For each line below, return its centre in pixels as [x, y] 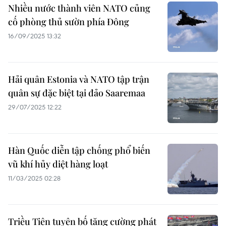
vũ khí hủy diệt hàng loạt [58, 164]
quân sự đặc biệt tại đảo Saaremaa [77, 93]
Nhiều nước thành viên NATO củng [79, 8]
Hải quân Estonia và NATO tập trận [79, 79]
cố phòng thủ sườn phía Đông [69, 22]
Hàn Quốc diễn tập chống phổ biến [79, 150]
